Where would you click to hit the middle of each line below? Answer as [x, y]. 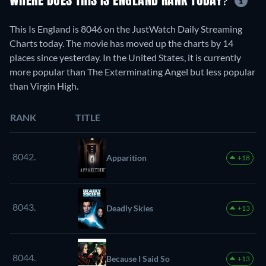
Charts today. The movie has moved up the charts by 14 [121, 43]
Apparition [126, 157]
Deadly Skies [130, 208]
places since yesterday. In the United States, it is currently [125, 57]
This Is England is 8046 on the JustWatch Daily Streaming [126, 28]
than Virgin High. [44, 85]
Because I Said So [138, 258]
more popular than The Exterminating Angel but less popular [132, 71]
